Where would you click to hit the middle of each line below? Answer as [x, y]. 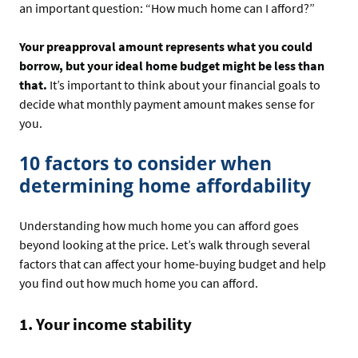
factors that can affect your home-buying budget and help [173, 263]
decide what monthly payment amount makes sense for [167, 104]
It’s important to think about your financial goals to [184, 85]
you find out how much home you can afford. [139, 282]
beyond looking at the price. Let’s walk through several [165, 244]
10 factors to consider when [145, 163]
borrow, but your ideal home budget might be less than [172, 66]
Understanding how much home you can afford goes [159, 225]
